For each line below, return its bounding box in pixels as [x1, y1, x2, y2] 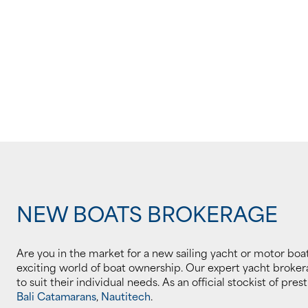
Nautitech [101, 287, 151, 305]
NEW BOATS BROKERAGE [16, 197, 278, 230]
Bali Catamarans [16, 287, 96, 305]
